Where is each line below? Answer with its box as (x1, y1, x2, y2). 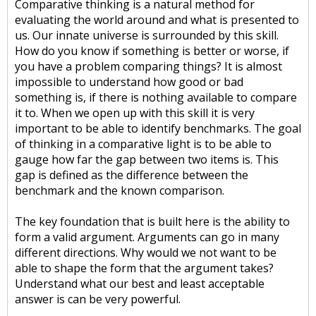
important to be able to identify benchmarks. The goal (15, 121, 301, 136)
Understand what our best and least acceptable (15, 276, 265, 291)
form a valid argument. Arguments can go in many (15, 229, 279, 245)
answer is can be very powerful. (15, 291, 181, 307)
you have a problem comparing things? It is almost (15, 59, 282, 74)
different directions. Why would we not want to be (15, 245, 276, 260)
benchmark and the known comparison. (15, 183, 224, 198)
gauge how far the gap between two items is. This (15, 152, 279, 167)
